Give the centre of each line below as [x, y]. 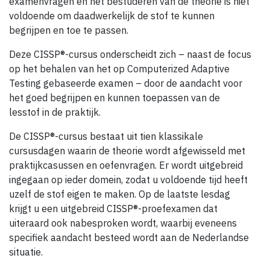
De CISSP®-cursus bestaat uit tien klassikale [106, 137]
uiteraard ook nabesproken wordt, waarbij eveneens [123, 223]
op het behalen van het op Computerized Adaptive [119, 69]
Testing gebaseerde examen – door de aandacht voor [126, 83]
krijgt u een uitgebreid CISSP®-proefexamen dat [113, 209]
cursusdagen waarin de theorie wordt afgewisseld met [127, 151]
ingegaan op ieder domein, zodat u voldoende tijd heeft [128, 180]
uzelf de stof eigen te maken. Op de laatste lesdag [120, 194]
